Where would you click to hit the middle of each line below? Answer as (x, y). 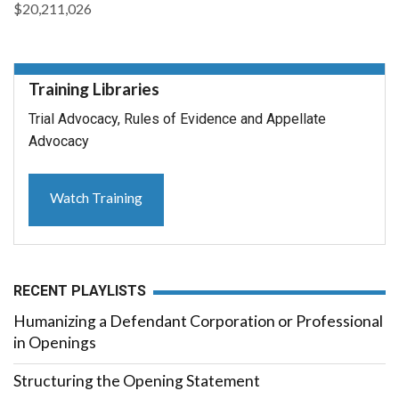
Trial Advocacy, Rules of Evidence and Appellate (177, 119)
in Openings (55, 343)
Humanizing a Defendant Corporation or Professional (198, 322)
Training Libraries (94, 89)
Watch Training (96, 197)
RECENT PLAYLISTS (80, 290)
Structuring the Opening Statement (137, 380)
